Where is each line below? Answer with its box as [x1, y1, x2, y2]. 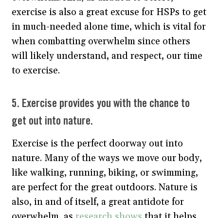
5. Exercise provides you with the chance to [12, 99, 190, 109]
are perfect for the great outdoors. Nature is [12, 182, 198, 193]
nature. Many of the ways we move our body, [12, 152, 202, 164]
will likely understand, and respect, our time [12, 50, 202, 62]
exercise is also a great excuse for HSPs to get [12, 6, 206, 18]
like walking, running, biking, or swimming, [12, 167, 198, 179]
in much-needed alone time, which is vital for [12, 21, 206, 33]
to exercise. [12, 65, 62, 76]
